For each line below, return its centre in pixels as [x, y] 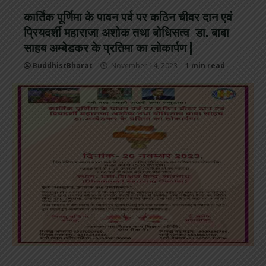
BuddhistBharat [63, 66]
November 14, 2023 [144, 66]
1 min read [205, 66]
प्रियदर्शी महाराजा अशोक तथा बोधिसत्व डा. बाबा [126, 32]
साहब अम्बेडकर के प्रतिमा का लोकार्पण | [108, 47]
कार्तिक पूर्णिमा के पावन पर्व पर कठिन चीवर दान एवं [128, 16]
